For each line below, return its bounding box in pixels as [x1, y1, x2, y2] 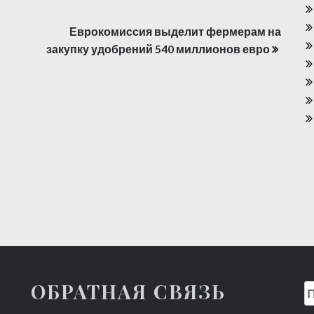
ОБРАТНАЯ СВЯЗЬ [31, 278, 226, 304]
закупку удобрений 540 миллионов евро [46, 41, 270, 55]
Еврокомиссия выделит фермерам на [69, 24, 281, 38]
